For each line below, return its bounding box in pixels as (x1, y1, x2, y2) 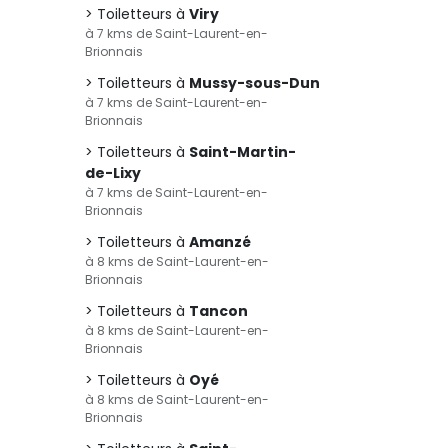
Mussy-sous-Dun (189, 73, 320, 93)
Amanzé (189, 232, 251, 252)
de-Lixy (85, 163, 141, 183)
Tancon (189, 301, 248, 321)
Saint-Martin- (189, 142, 296, 162)
